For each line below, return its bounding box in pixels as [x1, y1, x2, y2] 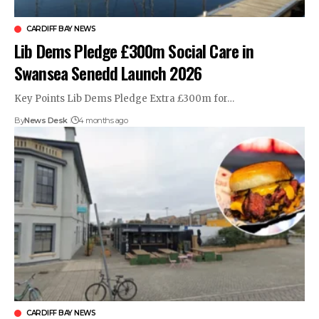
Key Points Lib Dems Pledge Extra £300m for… [14, 93, 234, 105]
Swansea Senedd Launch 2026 [14, 60, 202, 86]
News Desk [24, 115, 68, 126]
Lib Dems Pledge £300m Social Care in [14, 38, 254, 64]
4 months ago [78, 115, 128, 126]
